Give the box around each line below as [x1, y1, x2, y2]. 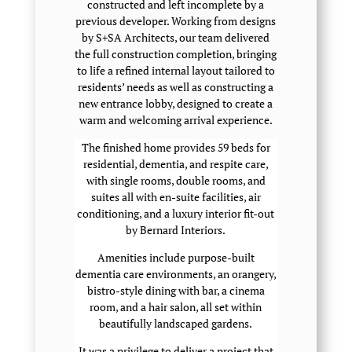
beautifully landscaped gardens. [99, 316, 253, 331]
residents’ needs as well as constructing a [78, 79, 274, 94]
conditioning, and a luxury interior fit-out [77, 206, 275, 221]
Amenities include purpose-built [97, 250, 255, 265]
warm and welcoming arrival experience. [79, 112, 273, 127]
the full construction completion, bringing [75, 46, 277, 61]
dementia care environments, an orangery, [75, 266, 277, 281]
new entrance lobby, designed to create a [79, 96, 273, 111]
